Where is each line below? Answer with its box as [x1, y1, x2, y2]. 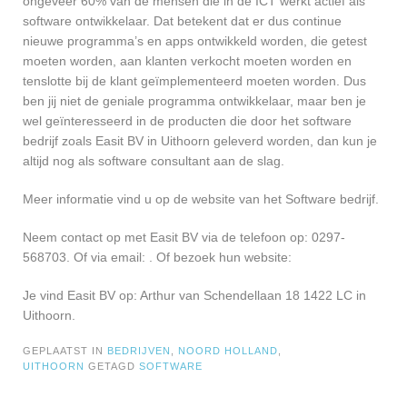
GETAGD [88, 360, 139, 372]
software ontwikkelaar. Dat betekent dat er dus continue [23, 13, 342, 28]
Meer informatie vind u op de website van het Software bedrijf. [23, 191, 379, 206]
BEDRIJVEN [107, 344, 171, 356]
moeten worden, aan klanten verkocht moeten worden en [23, 53, 352, 68]
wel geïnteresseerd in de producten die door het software [23, 113, 352, 128]
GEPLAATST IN [23, 344, 107, 356]
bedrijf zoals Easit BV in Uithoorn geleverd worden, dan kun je [23, 133, 377, 148]
